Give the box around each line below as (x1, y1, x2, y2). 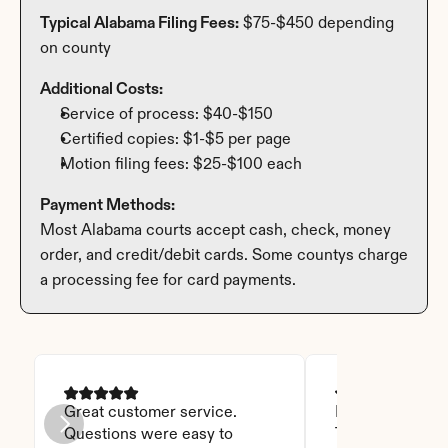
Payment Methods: (40, 197, 175, 214)
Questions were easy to (64, 426, 233, 443)
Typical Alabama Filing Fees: (40, 15, 239, 32)
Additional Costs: (40, 81, 163, 98)
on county (40, 40, 111, 57)
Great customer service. (64, 404, 237, 421)
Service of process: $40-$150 (60, 106, 273, 123)
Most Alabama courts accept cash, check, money (40, 222, 391, 239)
